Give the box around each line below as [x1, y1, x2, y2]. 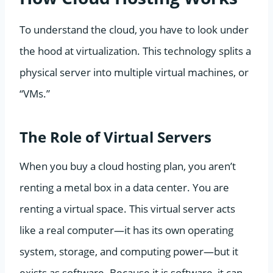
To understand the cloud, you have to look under [19, 22, 249, 37]
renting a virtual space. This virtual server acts [19, 201, 235, 216]
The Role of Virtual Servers [19, 126, 211, 147]
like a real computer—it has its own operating [19, 222, 233, 237]
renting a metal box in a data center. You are [19, 180, 229, 194]
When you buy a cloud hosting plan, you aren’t [19, 158, 236, 173]
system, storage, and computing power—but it [19, 244, 238, 258]
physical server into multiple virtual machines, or [19, 65, 249, 79]
